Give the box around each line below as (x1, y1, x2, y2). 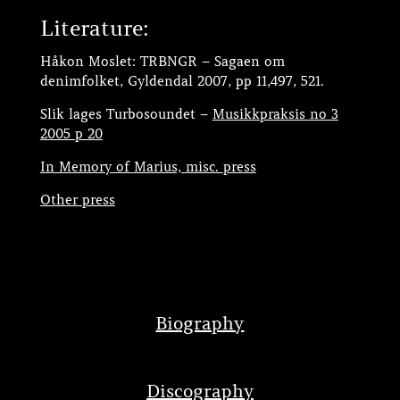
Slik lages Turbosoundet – (39, 105, 212, 122)
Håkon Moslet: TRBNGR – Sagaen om (39, 53, 285, 70)
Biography (155, 312, 245, 335)
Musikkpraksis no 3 (212, 105, 338, 122)
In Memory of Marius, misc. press (39, 158, 256, 175)
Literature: (39, 15, 149, 42)
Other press (39, 191, 115, 208)
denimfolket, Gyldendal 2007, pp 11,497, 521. (39, 72, 324, 89)
